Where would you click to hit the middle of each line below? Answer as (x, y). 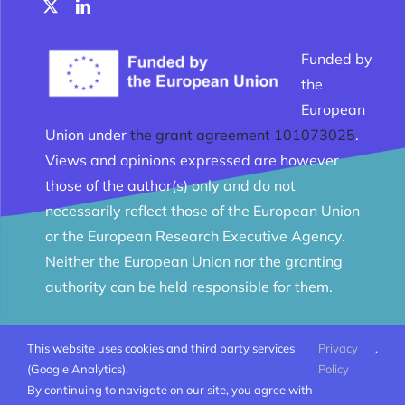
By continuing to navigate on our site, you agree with (170, 390)
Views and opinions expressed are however (192, 160)
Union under (87, 134)
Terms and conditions (231, 377)
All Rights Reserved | (107, 377)
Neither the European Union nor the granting (193, 261)
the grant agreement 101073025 (242, 134)
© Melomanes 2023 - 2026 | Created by (161, 355)
